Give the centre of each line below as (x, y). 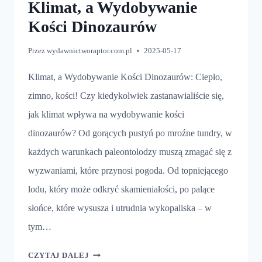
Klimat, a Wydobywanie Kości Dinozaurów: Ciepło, (125, 77)
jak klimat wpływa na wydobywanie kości (106, 114)
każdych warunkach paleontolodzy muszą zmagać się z (130, 151)
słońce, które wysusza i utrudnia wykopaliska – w (120, 208)
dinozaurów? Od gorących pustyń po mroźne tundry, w (130, 133)
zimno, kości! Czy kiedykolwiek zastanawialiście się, (126, 95)
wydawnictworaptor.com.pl (90, 51)
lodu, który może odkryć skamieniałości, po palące (121, 189)
